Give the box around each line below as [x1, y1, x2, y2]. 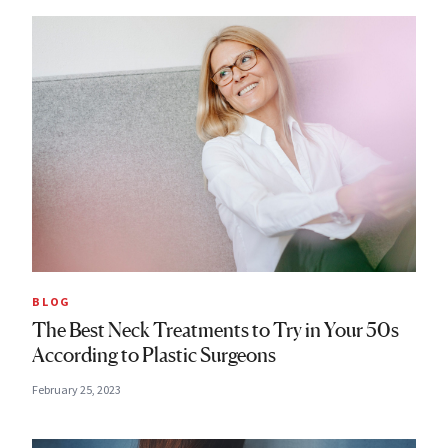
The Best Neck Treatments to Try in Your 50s [32, 318, 399, 343]
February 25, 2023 [32, 382, 121, 398]
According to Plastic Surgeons [32, 343, 276, 368]
